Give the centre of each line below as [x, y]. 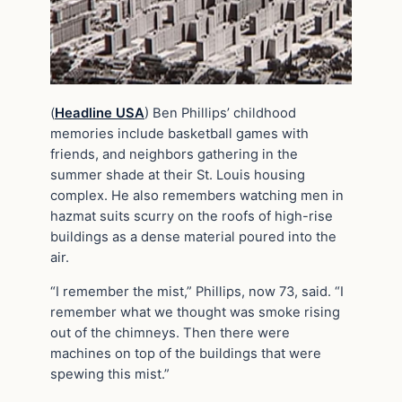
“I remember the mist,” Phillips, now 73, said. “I [197, 292]
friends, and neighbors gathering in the [174, 155]
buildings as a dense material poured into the [193, 237]
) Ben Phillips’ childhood [220, 114]
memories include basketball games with [179, 134]
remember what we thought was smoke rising [195, 313]
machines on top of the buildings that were [186, 354]
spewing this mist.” [110, 375]
